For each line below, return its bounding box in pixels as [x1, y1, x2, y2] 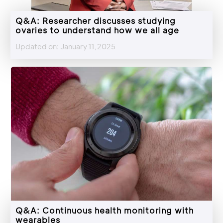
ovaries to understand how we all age [15, 24, 179, 35]
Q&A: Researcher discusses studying [15, 15, 176, 26]
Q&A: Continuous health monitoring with [15, 205, 194, 216]
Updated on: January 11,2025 [15, 41, 115, 51]
